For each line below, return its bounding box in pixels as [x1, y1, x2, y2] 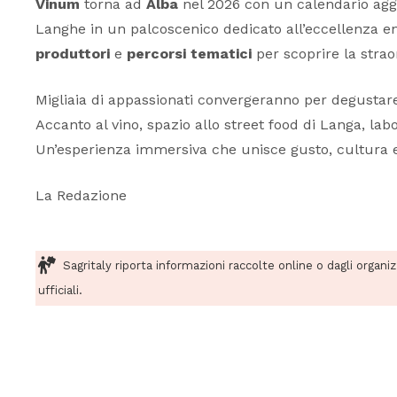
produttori [35, 45, 114, 63]
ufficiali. [38, 284, 82, 298]
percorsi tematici [127, 45, 252, 63]
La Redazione [35, 187, 127, 205]
